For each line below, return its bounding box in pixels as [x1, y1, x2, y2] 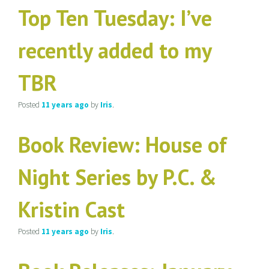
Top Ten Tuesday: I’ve [18, 4, 212, 32]
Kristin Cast [18, 195, 125, 223]
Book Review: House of [18, 130, 227, 159]
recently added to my [18, 36, 211, 64]
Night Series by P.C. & [18, 163, 217, 191]
